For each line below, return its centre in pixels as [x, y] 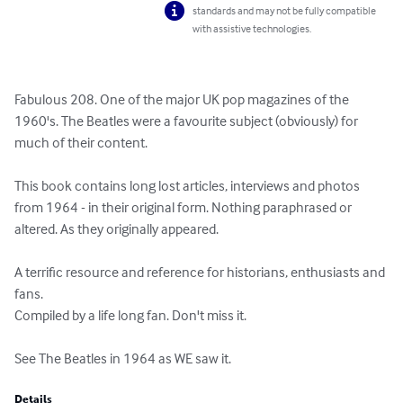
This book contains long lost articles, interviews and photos [188, 186]
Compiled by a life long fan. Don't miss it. [132, 315]
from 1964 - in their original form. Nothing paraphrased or [184, 207]
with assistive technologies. [252, 29]
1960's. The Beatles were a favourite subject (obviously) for [188, 121]
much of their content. [81, 143]
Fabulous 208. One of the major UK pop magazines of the [183, 99]
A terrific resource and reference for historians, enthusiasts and [201, 272]
